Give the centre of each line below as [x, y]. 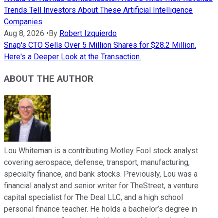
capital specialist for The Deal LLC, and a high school [93, 197]
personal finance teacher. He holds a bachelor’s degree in [100, 209]
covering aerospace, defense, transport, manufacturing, [97, 162]
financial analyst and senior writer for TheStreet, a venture [101, 185]
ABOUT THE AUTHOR [49, 79]
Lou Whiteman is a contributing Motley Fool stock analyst [101, 150]
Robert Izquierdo [88, 34]
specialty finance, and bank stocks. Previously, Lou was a [101, 174]
